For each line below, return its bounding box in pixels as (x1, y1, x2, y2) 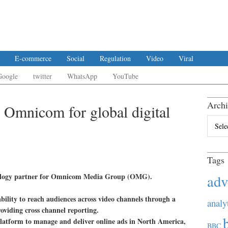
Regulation (100, 53, 131, 63)
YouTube (112, 71, 138, 81)
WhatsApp (67, 71, 97, 81)
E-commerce (15, 53, 51, 63)
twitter (33, 71, 52, 81)
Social (67, 53, 84, 63)
